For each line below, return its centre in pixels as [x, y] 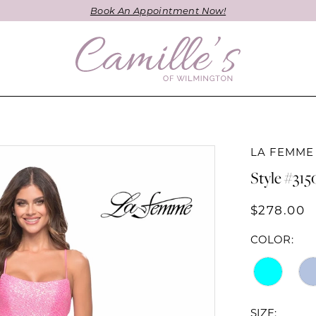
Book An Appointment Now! [158, 10]
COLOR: [272, 239]
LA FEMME [282, 152]
